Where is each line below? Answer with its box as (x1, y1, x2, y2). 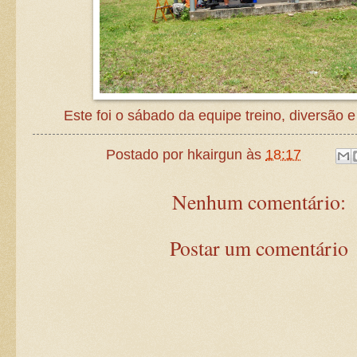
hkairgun (187, 147, 243, 163)
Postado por (106, 147, 188, 163)
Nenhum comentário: (172, 187, 346, 215)
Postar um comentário (170, 233, 348, 261)
